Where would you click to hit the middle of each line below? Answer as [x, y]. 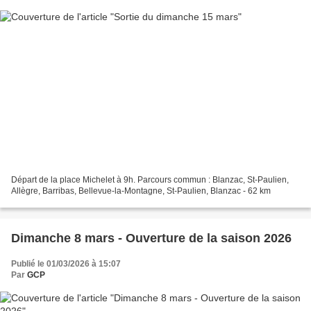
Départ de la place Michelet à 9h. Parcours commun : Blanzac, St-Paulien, [150, 179]
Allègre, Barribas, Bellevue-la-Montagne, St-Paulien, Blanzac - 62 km [141, 191]
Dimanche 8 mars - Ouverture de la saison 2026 [151, 238]
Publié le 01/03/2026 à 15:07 [66, 263]
